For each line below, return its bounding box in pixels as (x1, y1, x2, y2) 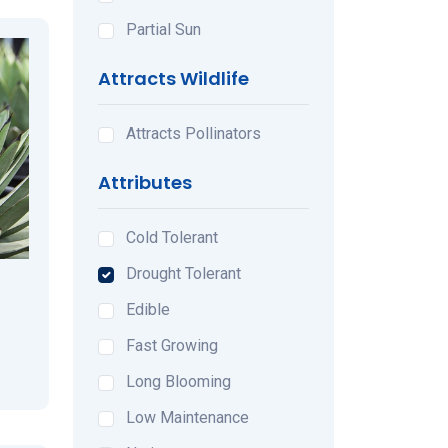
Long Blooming (126, 371, 231, 391)
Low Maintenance (126, 407, 249, 427)
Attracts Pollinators (126, 123, 261, 143)
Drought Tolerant (126, 263, 241, 283)
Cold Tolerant (126, 227, 218, 247)
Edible (126, 299, 170, 319)
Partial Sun (126, 19, 201, 39)
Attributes (98, 169, 192, 195)
